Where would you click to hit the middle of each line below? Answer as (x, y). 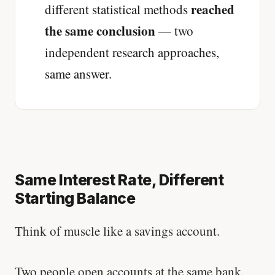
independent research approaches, (132, 52)
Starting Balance (75, 199)
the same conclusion (100, 31)
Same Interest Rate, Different (119, 180)
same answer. (78, 74)
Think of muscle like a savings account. (117, 231)
